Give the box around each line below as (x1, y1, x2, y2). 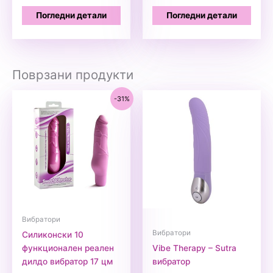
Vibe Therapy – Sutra (152, 243, 237, 253)
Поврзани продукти (12, 66, 133, 82)
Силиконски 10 (22, 229, 84, 239)
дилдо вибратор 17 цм (22, 256, 113, 266)
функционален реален (22, 243, 115, 253)
